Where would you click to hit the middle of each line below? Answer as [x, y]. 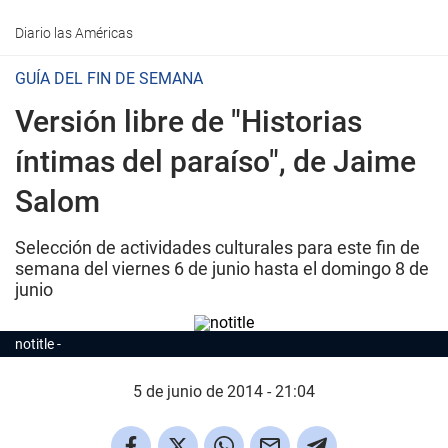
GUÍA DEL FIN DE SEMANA [109, 78]
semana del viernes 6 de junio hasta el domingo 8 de [222, 268]
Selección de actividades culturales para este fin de [217, 247]
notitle [34, 344]
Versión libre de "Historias [188, 121]
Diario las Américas [74, 33]
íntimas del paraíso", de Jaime [215, 161]
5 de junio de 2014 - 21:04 [224, 391]
